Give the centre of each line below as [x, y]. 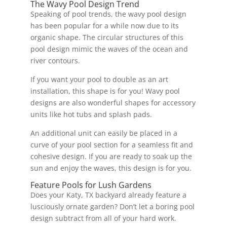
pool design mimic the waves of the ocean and [109, 49]
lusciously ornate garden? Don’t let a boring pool [112, 206]
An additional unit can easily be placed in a [104, 133]
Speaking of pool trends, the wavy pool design [108, 14]
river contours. [55, 60]
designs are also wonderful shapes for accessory [113, 102]
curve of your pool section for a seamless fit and [111, 144]
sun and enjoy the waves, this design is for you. [111, 168]
